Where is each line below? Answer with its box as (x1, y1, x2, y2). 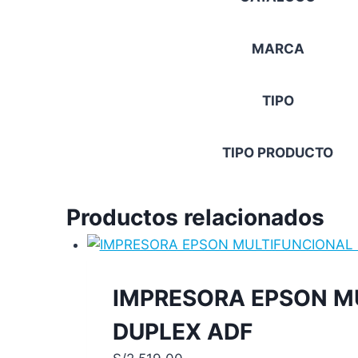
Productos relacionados (66, 203, 324, 231)
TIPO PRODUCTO (222, 145, 333, 161)
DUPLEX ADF (112, 317, 253, 345)
